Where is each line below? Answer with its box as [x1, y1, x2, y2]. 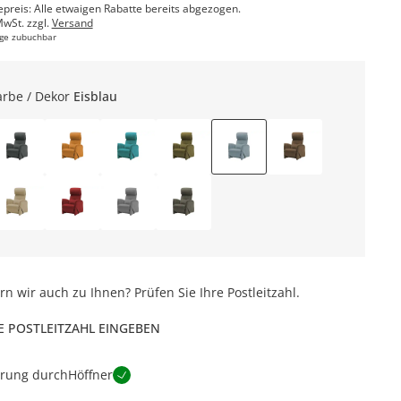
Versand [51, 15, 93, 30]
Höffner [67, 366, 113, 383]
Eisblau [73, 88, 117, 105]
